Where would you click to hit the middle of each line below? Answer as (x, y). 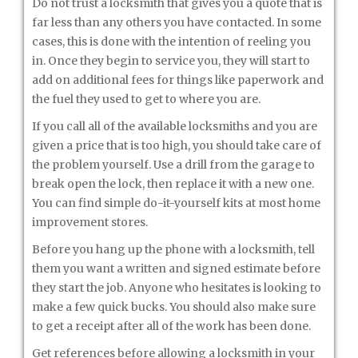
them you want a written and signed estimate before (176, 268)
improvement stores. (90, 222)
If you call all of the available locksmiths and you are (175, 126)
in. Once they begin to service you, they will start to (171, 61)
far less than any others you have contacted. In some (177, 22)
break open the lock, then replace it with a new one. (173, 184)
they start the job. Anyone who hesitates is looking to (177, 288)
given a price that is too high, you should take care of (177, 145)
